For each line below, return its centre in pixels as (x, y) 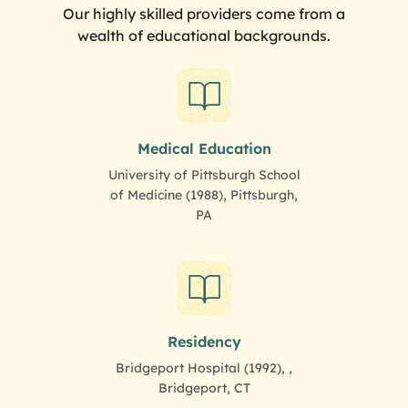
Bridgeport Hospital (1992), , (204, 367)
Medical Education (204, 148)
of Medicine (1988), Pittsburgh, (204, 194)
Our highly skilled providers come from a (204, 13)
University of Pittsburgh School (204, 174)
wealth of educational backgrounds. (204, 35)
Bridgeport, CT (204, 388)
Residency (204, 341)
